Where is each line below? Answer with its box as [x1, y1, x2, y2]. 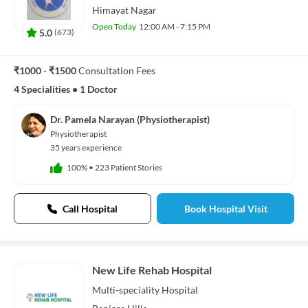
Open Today [92, 21, 136, 32]
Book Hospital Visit [184, 203, 267, 215]
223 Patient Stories [95, 162, 162, 173]
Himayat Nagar [92, 3, 157, 16]
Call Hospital [63, 203, 118, 215]
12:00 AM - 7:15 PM [139, 21, 210, 32]
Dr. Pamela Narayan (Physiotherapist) [50, 113, 210, 126]
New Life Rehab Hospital [92, 263, 212, 277]
